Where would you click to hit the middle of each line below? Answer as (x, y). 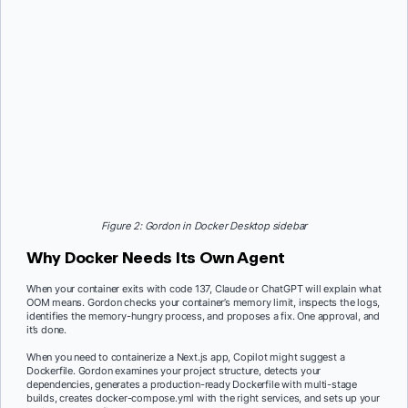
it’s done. (46, 329)
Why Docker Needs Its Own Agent (156, 257)
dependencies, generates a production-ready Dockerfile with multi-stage (192, 384)
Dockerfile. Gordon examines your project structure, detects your (174, 370)
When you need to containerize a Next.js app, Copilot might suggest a (186, 357)
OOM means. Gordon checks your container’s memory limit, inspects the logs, (204, 302)
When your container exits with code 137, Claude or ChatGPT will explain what (204, 288)
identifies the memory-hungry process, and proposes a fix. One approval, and (203, 316)
